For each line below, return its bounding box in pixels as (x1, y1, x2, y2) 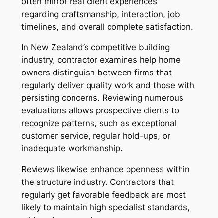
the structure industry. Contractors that (21, 177, 174, 187)
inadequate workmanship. (21, 144, 123, 154)
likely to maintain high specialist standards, (21, 202, 190, 213)
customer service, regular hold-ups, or (21, 131, 170, 141)
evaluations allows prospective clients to (21, 106, 179, 116)
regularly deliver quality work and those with (21, 80, 194, 91)
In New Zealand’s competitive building (21, 42, 170, 53)
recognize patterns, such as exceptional (21, 118, 177, 128)
